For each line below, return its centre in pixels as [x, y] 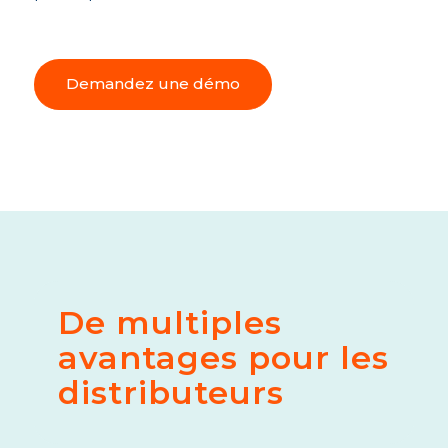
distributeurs [170, 393]
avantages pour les [223, 358]
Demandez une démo [152, 84]
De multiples [169, 323]
